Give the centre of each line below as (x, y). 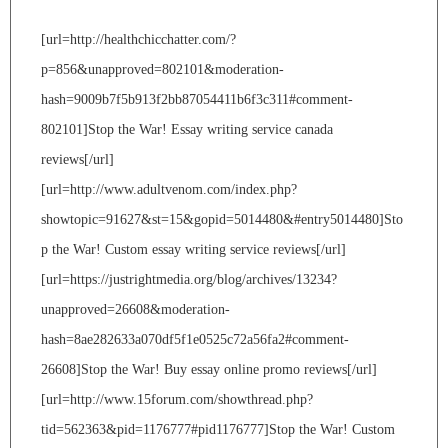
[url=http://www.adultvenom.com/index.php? (169, 189)
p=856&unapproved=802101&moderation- (162, 69)
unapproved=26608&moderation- (135, 309)
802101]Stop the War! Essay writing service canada (187, 129)
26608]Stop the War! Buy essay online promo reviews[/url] (209, 369)
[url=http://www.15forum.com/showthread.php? (177, 399)
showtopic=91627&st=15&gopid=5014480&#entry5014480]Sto (222, 219)
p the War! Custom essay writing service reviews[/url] (193, 249)
